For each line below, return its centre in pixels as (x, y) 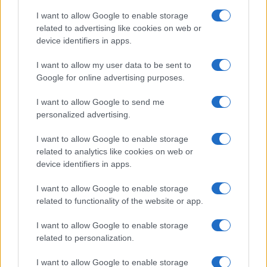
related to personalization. (85, 237)
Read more (46, 73)
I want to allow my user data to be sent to (114, 65)
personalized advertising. (83, 114)
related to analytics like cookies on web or (115, 151)
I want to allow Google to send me (100, 102)
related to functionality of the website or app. (120, 201)
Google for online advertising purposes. (111, 77)
